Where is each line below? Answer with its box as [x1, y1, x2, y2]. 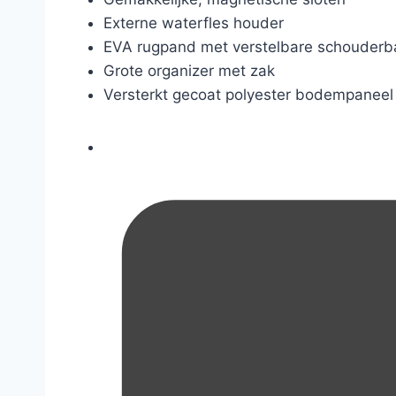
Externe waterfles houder [103, 14, 284, 32]
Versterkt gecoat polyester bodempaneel [103, 86, 393, 103]
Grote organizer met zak [103, 62, 275, 80]
